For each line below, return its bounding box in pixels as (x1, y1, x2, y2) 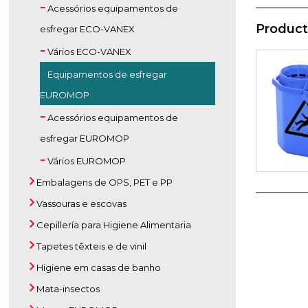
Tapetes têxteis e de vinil (34, 241, 147, 252)
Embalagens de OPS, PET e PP (34, 177, 173, 188)
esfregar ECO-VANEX (40, 23, 135, 34)
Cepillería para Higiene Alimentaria (34, 219, 192, 230)
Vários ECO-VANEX (45, 46, 132, 57)
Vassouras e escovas (34, 198, 127, 209)
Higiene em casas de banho (34, 262, 162, 273)
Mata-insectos (34, 283, 100, 294)
